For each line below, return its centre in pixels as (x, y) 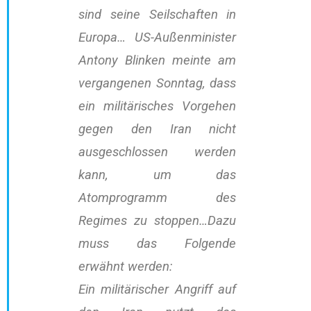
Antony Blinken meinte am (158, 61)
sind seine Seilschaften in (158, 15)
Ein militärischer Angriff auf (158, 290)
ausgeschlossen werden (158, 152)
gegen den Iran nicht (158, 129)
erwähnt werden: (125, 267)
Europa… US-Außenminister (158, 38)
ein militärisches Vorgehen (158, 107)
